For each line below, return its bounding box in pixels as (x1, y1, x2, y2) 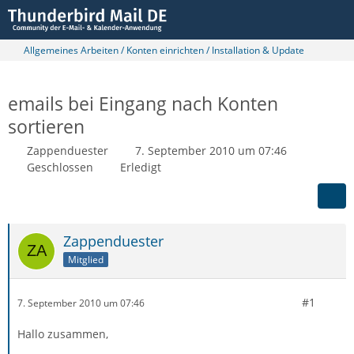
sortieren (8, 114, 85, 139)
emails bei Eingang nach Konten (8, 91, 278, 116)
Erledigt (120, 160, 161, 175)
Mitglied (68, 252, 104, 266)
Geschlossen (27, 160, 93, 175)
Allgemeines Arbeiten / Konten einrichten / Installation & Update (24, 43, 304, 57)
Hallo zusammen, (17, 326, 108, 341)
